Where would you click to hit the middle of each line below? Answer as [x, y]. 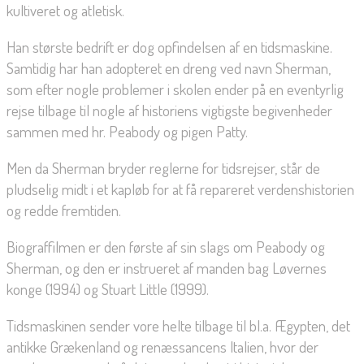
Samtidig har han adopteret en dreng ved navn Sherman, [169, 68]
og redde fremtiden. [64, 210]
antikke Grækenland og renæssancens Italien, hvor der [162, 347]
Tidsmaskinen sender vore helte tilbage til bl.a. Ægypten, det [178, 326]
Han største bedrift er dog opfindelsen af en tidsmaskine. [169, 47]
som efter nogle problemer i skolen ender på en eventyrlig [175, 89]
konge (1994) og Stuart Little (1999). [108, 289]
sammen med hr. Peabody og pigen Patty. [127, 132]
